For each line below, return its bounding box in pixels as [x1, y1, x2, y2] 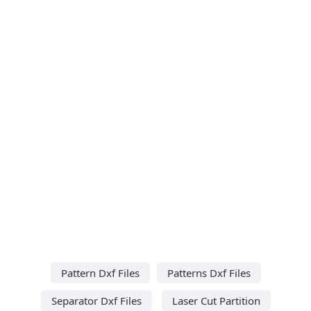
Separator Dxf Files [51, 293, 142, 308]
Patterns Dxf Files [167, 265, 251, 280]
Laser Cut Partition [171, 293, 260, 308]
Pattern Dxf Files [60, 265, 140, 280]
